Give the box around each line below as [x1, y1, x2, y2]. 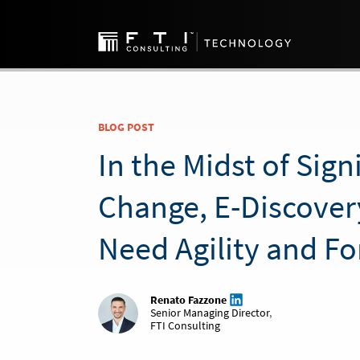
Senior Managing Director [150, 305, 269, 320]
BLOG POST [98, 120, 154, 134]
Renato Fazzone [150, 292, 227, 307]
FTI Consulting [150, 318, 220, 333]
